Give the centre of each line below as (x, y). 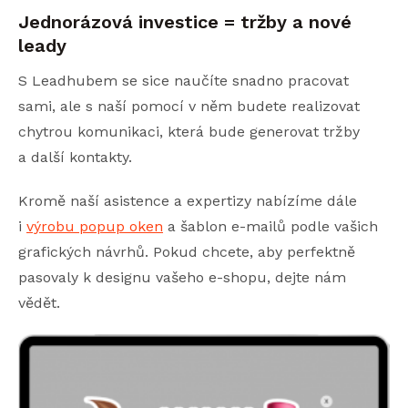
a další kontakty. (75, 157)
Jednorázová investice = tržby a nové (185, 21)
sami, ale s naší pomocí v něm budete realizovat (189, 106)
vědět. (39, 302)
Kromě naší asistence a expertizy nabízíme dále (188, 200)
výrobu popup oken (95, 226)
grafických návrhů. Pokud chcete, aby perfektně (187, 251)
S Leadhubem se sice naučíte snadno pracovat (184, 80)
